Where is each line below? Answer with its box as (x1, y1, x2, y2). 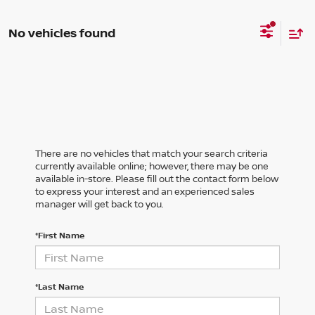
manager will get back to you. (35, 198, 164, 211)
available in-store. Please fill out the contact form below (35, 172, 278, 186)
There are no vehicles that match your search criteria (35, 147, 268, 160)
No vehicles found (8, 24, 115, 41)
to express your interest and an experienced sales (35, 185, 255, 198)
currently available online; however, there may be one (35, 160, 269, 173)
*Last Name (35, 281, 84, 293)
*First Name (35, 229, 84, 242)
